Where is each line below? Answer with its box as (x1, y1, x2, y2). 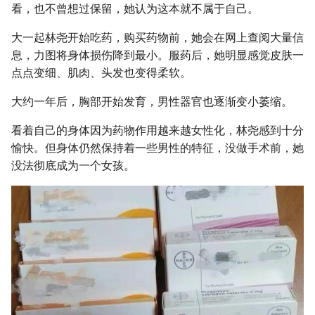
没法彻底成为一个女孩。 (11, 159, 135, 173)
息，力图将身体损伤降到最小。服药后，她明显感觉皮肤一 (11, 49, 304, 63)
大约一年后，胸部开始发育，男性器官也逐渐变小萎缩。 (11, 95, 292, 109)
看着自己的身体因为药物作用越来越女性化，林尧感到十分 (11, 124, 304, 138)
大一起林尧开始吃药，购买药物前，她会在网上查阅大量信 (11, 31, 304, 45)
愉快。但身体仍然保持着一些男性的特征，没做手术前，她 (11, 141, 304, 155)
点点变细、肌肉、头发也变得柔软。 (11, 66, 191, 80)
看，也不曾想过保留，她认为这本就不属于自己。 (11, 2, 259, 16)
